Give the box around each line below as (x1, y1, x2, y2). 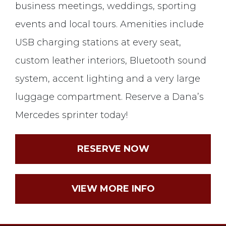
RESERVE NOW (77, 143, 149, 155)
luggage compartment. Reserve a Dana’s (15, 91, 204, 103)
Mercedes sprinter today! (15, 109, 128, 121)
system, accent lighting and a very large (15, 73, 200, 85)
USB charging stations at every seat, (15, 37, 181, 48)
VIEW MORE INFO (71, 183, 155, 195)
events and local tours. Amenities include (15, 19, 204, 30)
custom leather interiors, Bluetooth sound (15, 55, 206, 67)
